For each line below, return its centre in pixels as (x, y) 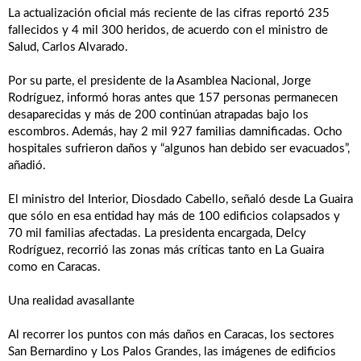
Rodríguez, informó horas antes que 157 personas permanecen (173, 98)
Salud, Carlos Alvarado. (68, 48)
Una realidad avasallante (71, 301)
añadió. (27, 166)
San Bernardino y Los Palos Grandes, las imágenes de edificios (172, 352)
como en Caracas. (54, 268)
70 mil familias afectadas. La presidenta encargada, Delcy (157, 234)
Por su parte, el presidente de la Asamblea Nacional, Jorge (160, 81)
